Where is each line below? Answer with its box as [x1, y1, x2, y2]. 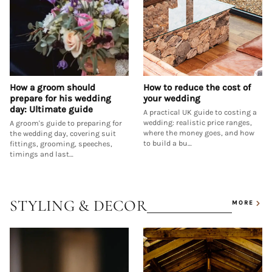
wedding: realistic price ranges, [143, 118, 252, 127]
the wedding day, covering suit [10, 129, 116, 138]
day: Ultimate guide [10, 103, 93, 115]
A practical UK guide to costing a [143, 107, 257, 117]
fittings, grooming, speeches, [10, 139, 112, 148]
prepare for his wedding [10, 92, 111, 104]
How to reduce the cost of [143, 81, 251, 93]
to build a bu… [143, 138, 192, 148]
